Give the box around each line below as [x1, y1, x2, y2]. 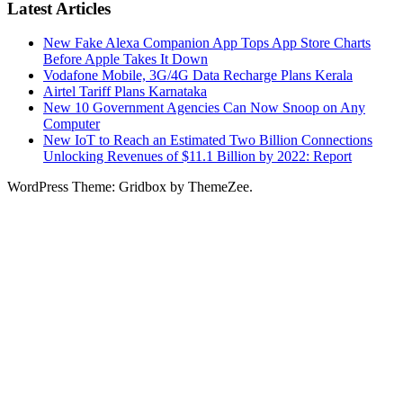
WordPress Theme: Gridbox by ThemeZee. [7, 179, 253, 195]
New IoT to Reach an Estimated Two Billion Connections [43, 132, 372, 148]
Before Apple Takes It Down [43, 51, 208, 67]
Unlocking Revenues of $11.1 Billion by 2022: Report [43, 148, 352, 165]
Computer [43, 116, 100, 132]
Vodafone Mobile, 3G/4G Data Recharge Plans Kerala [43, 67, 353, 84]
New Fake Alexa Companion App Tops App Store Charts [43, 35, 371, 51]
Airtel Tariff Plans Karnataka [43, 84, 207, 100]
